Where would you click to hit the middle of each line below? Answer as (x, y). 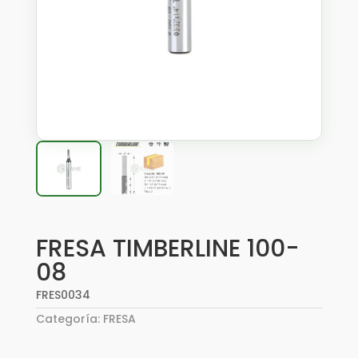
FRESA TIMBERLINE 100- (167, 249)
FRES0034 (63, 295)
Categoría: (69, 319)
